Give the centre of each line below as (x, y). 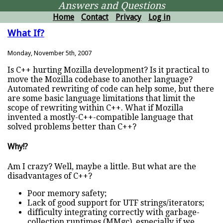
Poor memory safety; (67, 194)
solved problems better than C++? (72, 126)
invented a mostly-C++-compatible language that (100, 117)
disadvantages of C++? (50, 176)
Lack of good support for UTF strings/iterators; (116, 203)
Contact (95, 17)
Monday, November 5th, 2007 (50, 53)
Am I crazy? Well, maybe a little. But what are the (102, 167)
